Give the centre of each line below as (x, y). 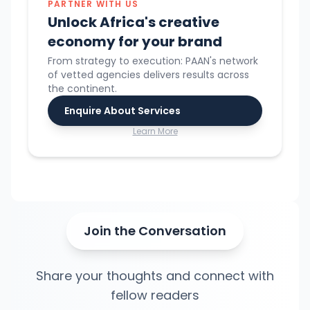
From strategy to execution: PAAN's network (153, 61)
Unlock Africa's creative (134, 22)
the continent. (82, 89)
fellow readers (155, 295)
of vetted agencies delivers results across (148, 75)
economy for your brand (135, 42)
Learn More (155, 131)
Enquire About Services (122, 111)
